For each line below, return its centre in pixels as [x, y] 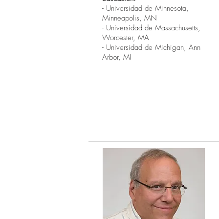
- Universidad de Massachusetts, [151, 28]
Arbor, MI [117, 57]
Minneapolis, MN [130, 18]
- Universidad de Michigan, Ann [151, 47]
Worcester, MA [126, 38]
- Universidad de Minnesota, [145, 8]
